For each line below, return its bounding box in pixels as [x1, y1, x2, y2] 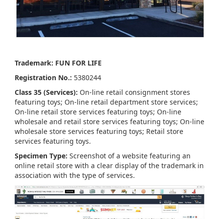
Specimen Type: [15, 151, 67, 161]
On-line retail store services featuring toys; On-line [15, 107, 181, 117]
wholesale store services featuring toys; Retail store [15, 127, 183, 136]
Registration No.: [15, 73, 72, 83]
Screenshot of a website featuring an [67, 151, 191, 161]
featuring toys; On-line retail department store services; [15, 97, 198, 107]
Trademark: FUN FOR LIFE [15, 58, 102, 68]
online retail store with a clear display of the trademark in [15, 161, 204, 171]
